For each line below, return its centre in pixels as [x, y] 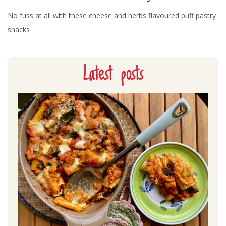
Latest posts [113, 75]
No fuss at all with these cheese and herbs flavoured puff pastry [112, 16]
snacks [19, 30]
